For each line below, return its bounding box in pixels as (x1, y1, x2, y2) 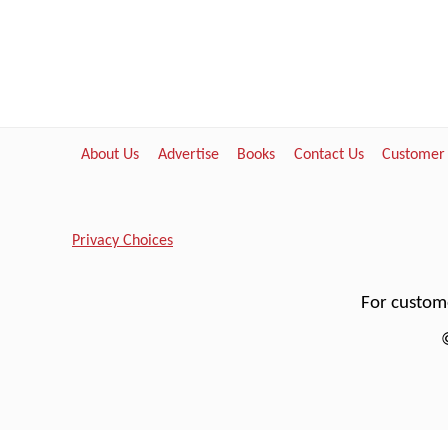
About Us (81, 146, 140, 163)
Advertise (157, 146, 219, 163)
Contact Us (293, 146, 364, 163)
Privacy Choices (72, 233, 173, 250)
